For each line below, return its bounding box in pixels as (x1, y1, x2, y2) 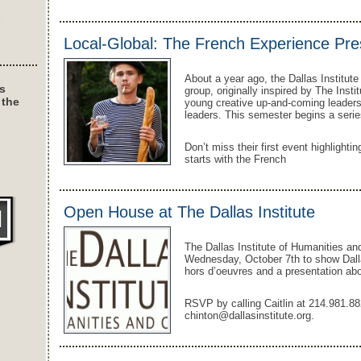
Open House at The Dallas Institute (64, 203, 315, 221)
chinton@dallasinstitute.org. (185, 309, 314, 322)
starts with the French (185, 153, 286, 165)
